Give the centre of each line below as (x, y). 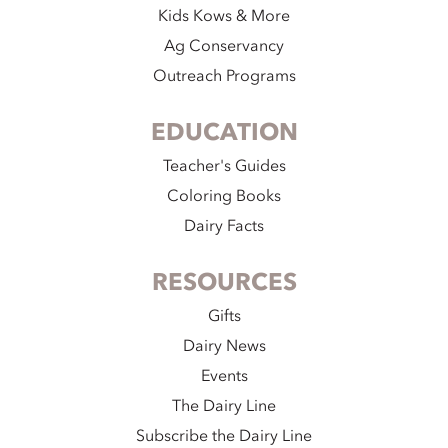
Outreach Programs (224, 76)
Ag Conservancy (224, 46)
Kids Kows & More (224, 16)
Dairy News (224, 346)
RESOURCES (224, 283)
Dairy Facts (224, 226)
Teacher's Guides (224, 166)
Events (224, 376)
